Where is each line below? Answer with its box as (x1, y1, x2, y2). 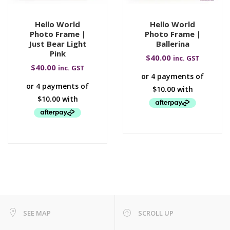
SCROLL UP (138, 208, 174, 218)
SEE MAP (23, 208, 51, 218)
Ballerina (156, 39, 189, 49)
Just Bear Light (28, 39, 87, 49)
